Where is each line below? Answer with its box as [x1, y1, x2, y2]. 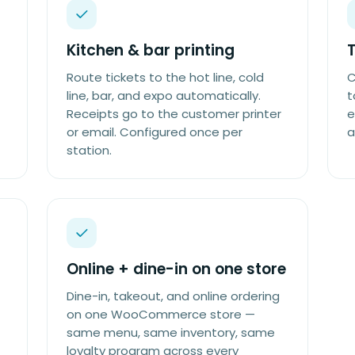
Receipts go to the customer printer [67, 105, 282, 122]
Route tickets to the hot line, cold [67, 69, 265, 86]
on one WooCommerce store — [67, 306, 256, 323]
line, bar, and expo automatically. [67, 87, 261, 104]
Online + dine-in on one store [67, 258, 287, 280]
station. [67, 142, 113, 158]
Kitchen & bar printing [67, 40, 235, 61]
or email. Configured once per [67, 124, 243, 140]
